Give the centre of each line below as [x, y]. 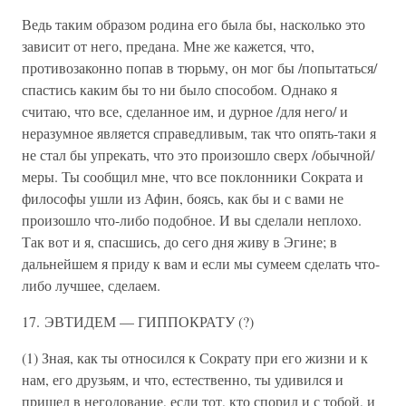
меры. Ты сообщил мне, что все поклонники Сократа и [193, 176]
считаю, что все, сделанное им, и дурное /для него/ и [185, 111]
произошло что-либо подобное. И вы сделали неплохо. [192, 220]
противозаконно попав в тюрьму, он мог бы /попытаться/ [199, 68]
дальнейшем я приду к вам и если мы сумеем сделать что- [201, 263]
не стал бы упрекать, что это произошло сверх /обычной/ [198, 155]
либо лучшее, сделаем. [91, 285]
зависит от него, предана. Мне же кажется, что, [168, 46]
